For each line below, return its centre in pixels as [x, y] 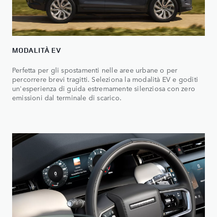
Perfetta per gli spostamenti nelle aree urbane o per [95, 70]
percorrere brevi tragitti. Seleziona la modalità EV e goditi [105, 79]
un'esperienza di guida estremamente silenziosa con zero [104, 88]
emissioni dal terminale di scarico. [67, 97]
